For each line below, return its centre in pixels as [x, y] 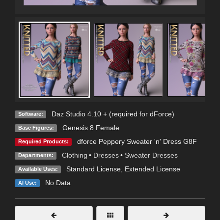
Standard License [93, 169]
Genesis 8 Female [91, 128]
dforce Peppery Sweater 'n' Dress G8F [137, 142]
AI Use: [27, 183]
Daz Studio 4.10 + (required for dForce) [113, 114]
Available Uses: [38, 169]
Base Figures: [36, 128]
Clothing [74, 155]
